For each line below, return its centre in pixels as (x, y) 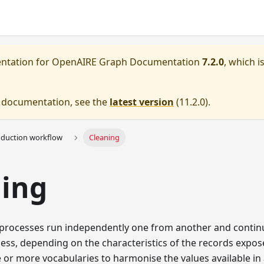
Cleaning (104, 138)
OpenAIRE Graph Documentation (126, 62)
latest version (142, 102)
